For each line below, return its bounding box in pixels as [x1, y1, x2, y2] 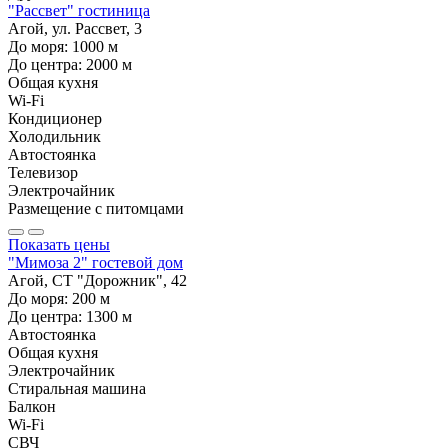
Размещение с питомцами [8, 200, 184, 218]
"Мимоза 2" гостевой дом [8, 254, 183, 272]
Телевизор [8, 164, 78, 182]
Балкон [8, 398, 56, 416]
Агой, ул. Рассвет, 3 [8, 20, 142, 38]
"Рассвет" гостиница [8, 2, 150, 20]
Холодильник [8, 128, 101, 146]
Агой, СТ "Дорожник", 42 [8, 272, 187, 290]
